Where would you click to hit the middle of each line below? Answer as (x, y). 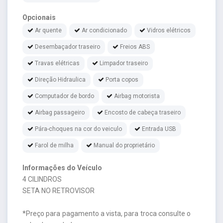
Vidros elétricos (169, 30)
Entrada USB (159, 129)
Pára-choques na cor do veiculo (78, 129)
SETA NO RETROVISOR (58, 190)
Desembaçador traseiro (67, 47)
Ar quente (48, 30)
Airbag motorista (137, 96)
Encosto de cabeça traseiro (143, 112)
